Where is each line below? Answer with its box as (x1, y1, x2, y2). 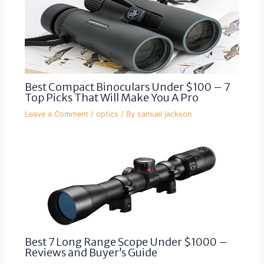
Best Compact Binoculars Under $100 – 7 (24, 80, 230, 94)
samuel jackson (137, 109, 192, 118)
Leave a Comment (24, 109, 88, 118)
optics (95, 109, 118, 118)
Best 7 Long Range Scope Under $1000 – (24, 235, 227, 249)
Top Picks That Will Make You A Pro (24, 90, 199, 104)
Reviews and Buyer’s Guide (24, 246, 157, 260)
